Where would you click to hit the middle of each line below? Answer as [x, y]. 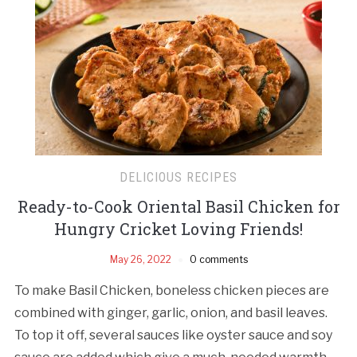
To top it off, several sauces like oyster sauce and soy [173, 335]
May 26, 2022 [140, 259]
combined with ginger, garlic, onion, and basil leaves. [171, 312]
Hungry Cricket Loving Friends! [178, 228]
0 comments [218, 259]
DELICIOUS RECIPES [178, 177]
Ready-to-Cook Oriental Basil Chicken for [178, 206]
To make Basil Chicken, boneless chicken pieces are [171, 290]
